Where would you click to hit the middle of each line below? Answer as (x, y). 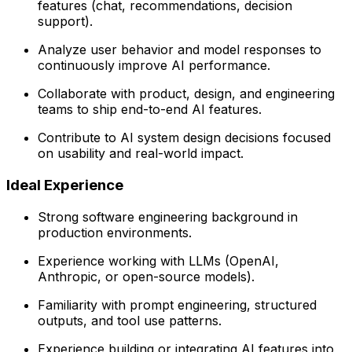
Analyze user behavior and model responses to (180, 50)
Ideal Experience (65, 185)
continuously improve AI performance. (154, 66)
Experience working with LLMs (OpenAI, (158, 260)
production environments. (115, 232)
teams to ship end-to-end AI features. (150, 110)
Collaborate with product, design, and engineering (186, 94)
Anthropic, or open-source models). (146, 276)
